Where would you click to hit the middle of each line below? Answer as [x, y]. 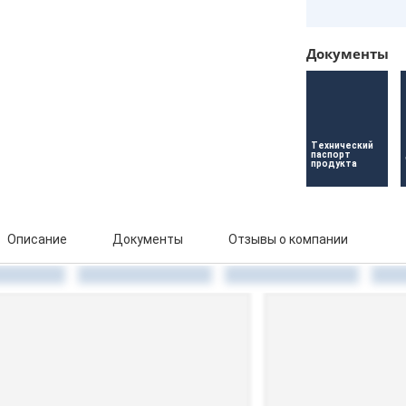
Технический [343, 145]
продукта [333, 164]
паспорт [331, 155]
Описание [37, 239]
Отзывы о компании [288, 239]
